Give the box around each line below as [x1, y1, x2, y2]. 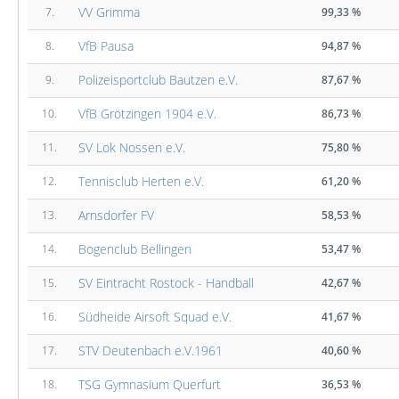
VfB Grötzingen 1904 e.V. [78, 105, 216, 122]
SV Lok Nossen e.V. [78, 139, 185, 156]
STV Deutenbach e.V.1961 [78, 342, 223, 359]
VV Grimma [78, 4, 140, 20]
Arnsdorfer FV [78, 207, 154, 224]
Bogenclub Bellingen [78, 240, 191, 257]
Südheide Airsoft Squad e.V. [78, 308, 232, 325]
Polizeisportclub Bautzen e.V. [78, 71, 238, 88]
